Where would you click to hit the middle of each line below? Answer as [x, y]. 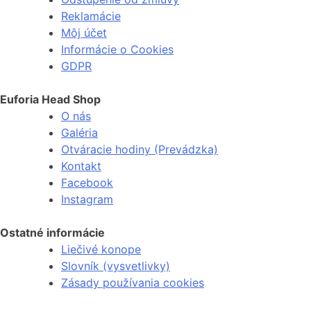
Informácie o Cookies [117, 49]
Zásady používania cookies [133, 282]
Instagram [87, 199]
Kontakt [81, 166]
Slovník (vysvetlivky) [116, 266]
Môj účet [84, 32]
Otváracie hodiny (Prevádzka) [140, 149]
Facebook [87, 182]
